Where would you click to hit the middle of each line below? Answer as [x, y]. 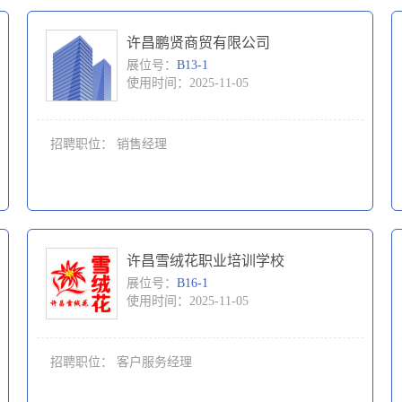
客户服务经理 [154, 362]
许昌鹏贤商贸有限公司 [198, 43]
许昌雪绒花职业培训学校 [205, 261]
